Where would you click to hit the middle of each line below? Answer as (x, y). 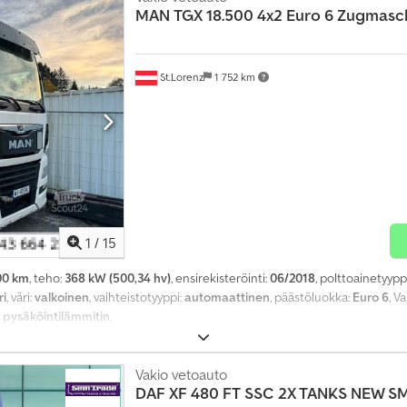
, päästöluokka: (311, 297)
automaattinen (227, 297)
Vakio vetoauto (181, 374)
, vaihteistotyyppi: (137, 297)
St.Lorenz (180, 76)
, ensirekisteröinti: (220, 278)
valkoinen (62, 297)
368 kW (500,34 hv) (118, 278)
